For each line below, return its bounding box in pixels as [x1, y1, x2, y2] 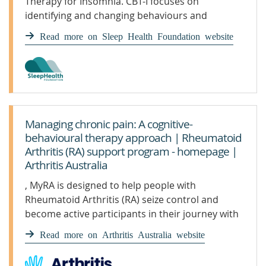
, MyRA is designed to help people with [25, 179, 196, 192]
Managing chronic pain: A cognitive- [25, 116, 192, 132]
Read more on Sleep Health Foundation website [40, 31, 233, 40]
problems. [25, 37, 71, 50]
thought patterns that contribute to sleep [25, 23, 211, 36]
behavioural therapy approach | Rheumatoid [25, 130, 242, 145]
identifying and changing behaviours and [25, 9, 207, 22]
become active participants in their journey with [25, 207, 239, 220]
